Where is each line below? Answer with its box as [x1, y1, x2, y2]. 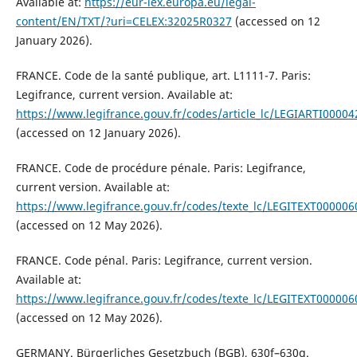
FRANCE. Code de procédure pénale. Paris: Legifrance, [15, 160, 306, 176]
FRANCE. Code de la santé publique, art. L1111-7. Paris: [15, 68, 311, 84]
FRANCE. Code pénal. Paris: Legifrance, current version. [15, 253, 312, 269]
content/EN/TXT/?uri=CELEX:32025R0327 [15, 14, 232, 29]
